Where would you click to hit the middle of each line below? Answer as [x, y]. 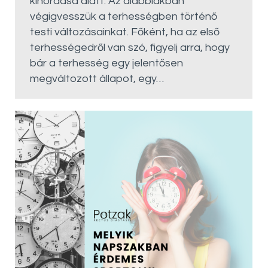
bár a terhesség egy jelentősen [106, 63]
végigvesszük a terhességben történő [124, 16]
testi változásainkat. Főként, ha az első [125, 32]
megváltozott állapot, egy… [97, 79]
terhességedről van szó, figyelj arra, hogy [130, 48]
